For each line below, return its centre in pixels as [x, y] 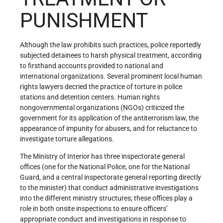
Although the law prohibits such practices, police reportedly [111, 45]
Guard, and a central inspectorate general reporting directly [111, 177]
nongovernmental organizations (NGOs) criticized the [102, 107]
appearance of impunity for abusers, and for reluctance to [109, 128]
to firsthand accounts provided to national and [92, 65]
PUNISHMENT [84, 21]
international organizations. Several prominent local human [111, 76]
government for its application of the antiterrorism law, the [109, 118]
